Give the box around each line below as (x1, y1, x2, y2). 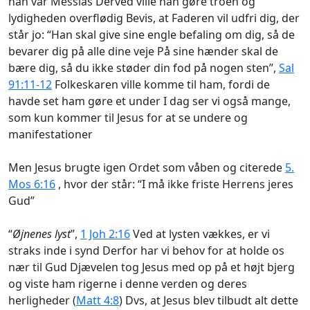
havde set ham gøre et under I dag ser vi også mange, (8, 93, 291, 109)
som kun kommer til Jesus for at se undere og (8, 109, 248, 125)
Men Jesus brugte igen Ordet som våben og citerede (8, 159, 285, 175)
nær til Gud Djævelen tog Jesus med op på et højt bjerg (8, 259, 295, 275)
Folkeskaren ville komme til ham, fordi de (52, 76, 270, 92)
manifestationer (8, 126, 93, 142)
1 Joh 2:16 (80, 226, 130, 241)
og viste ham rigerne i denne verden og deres (8, 275, 247, 291)
